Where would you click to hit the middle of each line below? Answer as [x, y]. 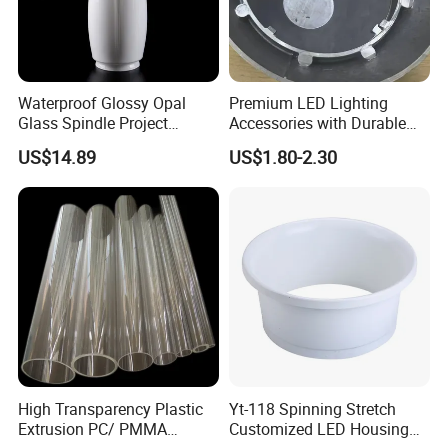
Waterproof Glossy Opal [102, 103]
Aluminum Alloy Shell [304, 143]
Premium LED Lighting [308, 103]
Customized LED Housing [318, 428]
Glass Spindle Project [93, 123]
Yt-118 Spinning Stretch [312, 408]
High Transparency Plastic [111, 408]
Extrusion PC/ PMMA [93, 428]
